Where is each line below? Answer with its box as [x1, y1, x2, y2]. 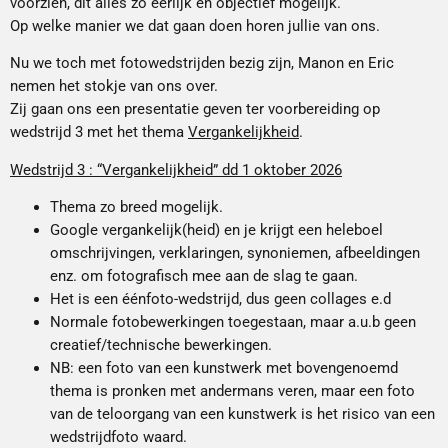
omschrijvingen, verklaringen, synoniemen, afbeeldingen [50, 243, 420, 262]
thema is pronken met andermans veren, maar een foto [50, 381, 415, 400]
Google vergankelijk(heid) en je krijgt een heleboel [50, 220, 383, 239]
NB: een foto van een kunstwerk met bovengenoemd [50, 358, 398, 377]
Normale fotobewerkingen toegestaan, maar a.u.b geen [50, 312, 416, 331]
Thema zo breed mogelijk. [50, 197, 223, 216]
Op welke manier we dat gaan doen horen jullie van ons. [10, 16, 380, 35]
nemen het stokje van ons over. [10, 77, 218, 96]
